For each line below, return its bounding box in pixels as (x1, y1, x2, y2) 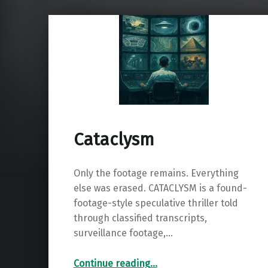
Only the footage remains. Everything (73, 167, 239, 179)
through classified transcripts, (73, 212, 207, 224)
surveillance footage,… (73, 227, 173, 239)
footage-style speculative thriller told (73, 197, 238, 209)
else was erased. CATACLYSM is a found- (73, 182, 247, 194)
